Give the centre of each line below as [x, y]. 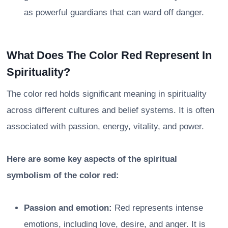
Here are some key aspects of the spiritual [92, 159]
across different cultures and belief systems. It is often [110, 110]
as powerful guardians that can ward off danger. [114, 12]
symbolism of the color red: [63, 175]
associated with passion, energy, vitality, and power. [105, 126]
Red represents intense [158, 208]
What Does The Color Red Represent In [109, 55]
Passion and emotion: [68, 208]
